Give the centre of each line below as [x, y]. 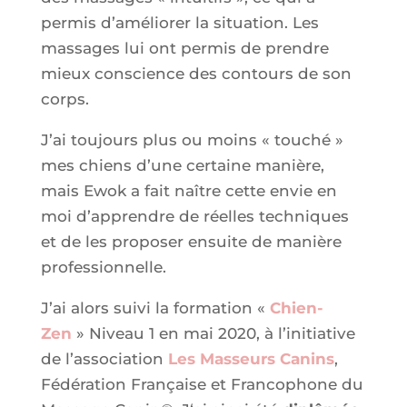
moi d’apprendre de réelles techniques [194, 216]
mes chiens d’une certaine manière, [182, 165]
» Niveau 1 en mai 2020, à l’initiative [213, 333]
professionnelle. [103, 267]
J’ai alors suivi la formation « [155, 308]
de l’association [104, 358]
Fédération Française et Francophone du [202, 384]
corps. [65, 99]
